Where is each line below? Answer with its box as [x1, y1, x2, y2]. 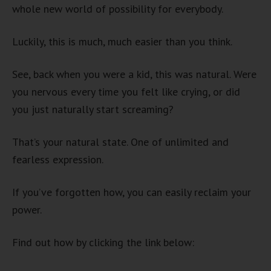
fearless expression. [12, 152, 103, 166]
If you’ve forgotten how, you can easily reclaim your [12, 185, 251, 199]
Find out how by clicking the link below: [12, 235, 194, 249]
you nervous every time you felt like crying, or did [12, 85, 240, 99]
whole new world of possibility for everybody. [12, 2, 223, 16]
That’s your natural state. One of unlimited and [12, 135, 229, 149]
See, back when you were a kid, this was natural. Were [12, 67, 256, 81]
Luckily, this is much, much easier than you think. [12, 34, 232, 48]
